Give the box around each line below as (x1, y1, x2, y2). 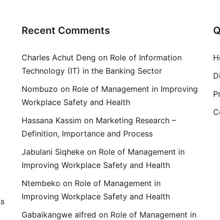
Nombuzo (22, 84, 58, 94)
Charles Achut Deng (22, 53, 96, 63)
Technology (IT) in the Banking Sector (22, 66, 162, 76)
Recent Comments (22, 25, 110, 37)
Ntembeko (22, 178, 60, 189)
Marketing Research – (96, 115, 176, 126)
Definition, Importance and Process (22, 129, 153, 139)
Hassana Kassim (22, 115, 82, 126)
